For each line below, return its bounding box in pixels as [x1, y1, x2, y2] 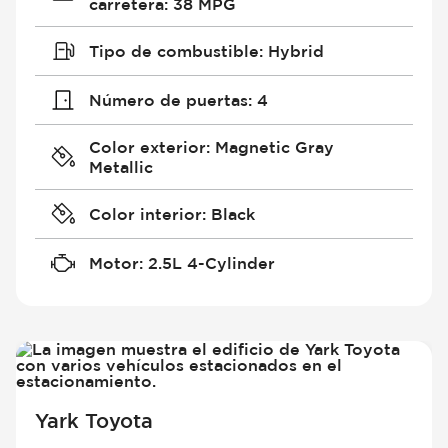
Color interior [88, 204, 202, 223]
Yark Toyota [35, 409, 154, 433]
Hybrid [267, 41, 324, 60]
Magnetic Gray [214, 137, 334, 156]
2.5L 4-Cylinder [147, 253, 275, 272]
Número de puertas [88, 90, 248, 109]
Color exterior [88, 137, 206, 156]
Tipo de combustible [88, 41, 259, 60]
